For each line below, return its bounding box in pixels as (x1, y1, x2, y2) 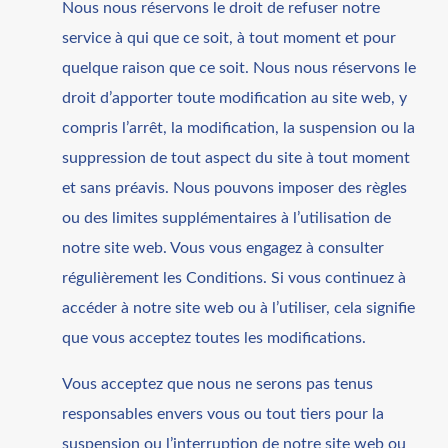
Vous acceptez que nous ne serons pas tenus (62, 375, 374, 392)
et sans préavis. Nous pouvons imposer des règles (62, 179, 408, 196)
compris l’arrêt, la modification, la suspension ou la (62, 119, 416, 136)
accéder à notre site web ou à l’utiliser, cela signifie (62, 299, 416, 316)
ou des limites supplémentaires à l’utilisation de (62, 209, 392, 226)
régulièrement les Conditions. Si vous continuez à (62, 269, 407, 286)
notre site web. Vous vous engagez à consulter (62, 239, 385, 256)
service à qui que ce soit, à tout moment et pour (62, 29, 397, 46)
